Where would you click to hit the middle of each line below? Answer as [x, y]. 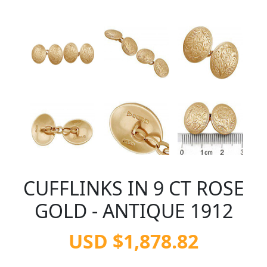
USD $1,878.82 [133, 241]
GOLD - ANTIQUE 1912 [133, 211]
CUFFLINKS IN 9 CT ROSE [133, 188]
